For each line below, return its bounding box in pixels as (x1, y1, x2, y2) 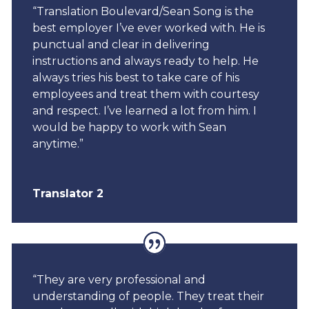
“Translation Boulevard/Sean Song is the (32, 4, 254, 18)
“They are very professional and (32, 273, 206, 287)
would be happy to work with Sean (32, 120, 226, 134)
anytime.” (32, 137, 83, 150)
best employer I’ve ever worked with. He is (32, 21, 265, 34)
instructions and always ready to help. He (32, 54, 259, 68)
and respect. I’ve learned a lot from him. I (32, 103, 257, 117)
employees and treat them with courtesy (32, 87, 259, 101)
